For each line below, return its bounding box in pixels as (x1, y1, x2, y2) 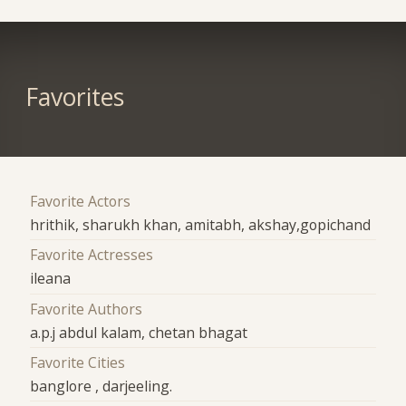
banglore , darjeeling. (30, 376, 173, 397)
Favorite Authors (30, 298, 143, 319)
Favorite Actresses (30, 245, 154, 266)
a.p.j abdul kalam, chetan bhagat (30, 322, 248, 343)
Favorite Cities (30, 353, 126, 373)
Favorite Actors (30, 191, 131, 212)
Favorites (24, 81, 124, 114)
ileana (30, 268, 72, 289)
